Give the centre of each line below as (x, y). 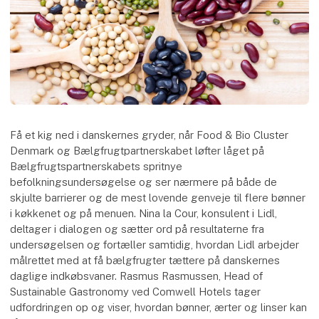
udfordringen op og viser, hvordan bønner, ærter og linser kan (159, 307)
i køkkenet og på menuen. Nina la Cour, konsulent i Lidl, (144, 213)
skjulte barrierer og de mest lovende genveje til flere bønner (158, 197)
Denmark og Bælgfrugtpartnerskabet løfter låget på (137, 150)
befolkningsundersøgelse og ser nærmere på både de (144, 182)
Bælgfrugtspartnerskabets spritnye (96, 166)
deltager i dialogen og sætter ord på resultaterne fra (137, 229)
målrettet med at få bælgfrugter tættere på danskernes (145, 260)
